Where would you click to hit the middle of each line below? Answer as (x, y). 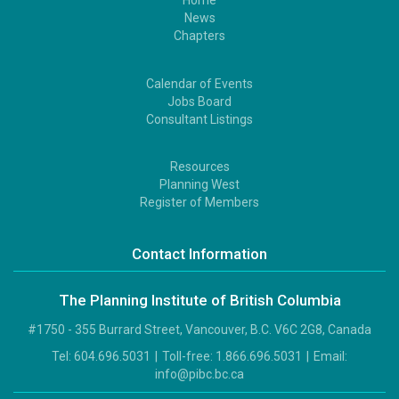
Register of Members (199, 203)
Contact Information (199, 253)
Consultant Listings (199, 119)
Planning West (199, 185)
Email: (329, 356)
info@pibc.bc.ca (199, 374)
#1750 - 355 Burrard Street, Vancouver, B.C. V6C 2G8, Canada (199, 329)
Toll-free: (187, 356)
